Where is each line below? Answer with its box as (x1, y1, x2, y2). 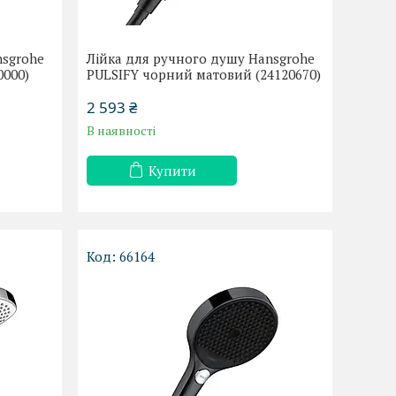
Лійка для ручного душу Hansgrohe (87, 49, 316, 67)
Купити (148, 162, 196, 179)
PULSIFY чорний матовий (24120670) (87, 65, 322, 83)
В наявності (87, 122, 156, 139)
